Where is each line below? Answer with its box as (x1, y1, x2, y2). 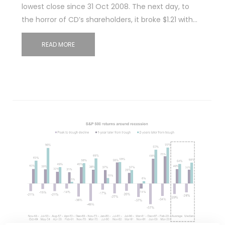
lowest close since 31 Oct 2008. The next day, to (21, 2, 189, 12)
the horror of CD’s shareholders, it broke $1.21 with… (21, 15, 197, 25)
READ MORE (41, 40, 75, 49)
